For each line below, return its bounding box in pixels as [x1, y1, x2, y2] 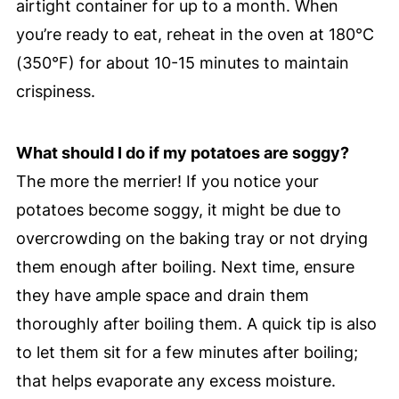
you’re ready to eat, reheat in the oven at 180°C [15, 24, 374, 44]
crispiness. [15, 81, 95, 101]
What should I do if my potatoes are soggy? [15, 142, 349, 162]
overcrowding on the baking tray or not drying [15, 228, 368, 248]
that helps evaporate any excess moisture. [15, 370, 336, 390]
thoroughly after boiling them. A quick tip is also [15, 313, 377, 333]
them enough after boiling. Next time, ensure [15, 256, 354, 276]
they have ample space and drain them [15, 285, 309, 305]
